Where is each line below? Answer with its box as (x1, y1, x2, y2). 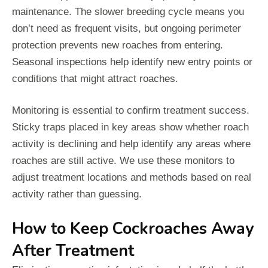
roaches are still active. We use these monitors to (12, 154, 234, 166)
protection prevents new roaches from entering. (12, 39, 223, 51)
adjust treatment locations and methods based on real (12, 171, 251, 183)
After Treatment (12, 239, 134, 262)
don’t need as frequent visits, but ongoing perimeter (12, 22, 241, 34)
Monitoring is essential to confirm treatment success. (12, 104, 249, 116)
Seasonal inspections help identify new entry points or (12, 56, 252, 68)
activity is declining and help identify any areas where (12, 138, 251, 150)
